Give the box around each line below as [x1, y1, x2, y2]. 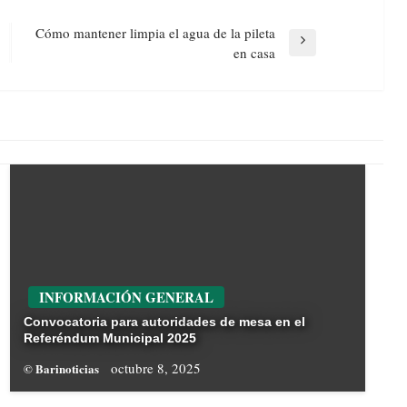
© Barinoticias [23, 360, 102, 378]
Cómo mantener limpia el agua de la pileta [35, 24, 275, 43]
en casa [233, 44, 275, 63]
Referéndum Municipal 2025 [23, 331, 196, 346]
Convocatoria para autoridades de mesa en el [23, 314, 305, 330]
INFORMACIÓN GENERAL [38, 287, 213, 308]
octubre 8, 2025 [110, 359, 201, 378]
